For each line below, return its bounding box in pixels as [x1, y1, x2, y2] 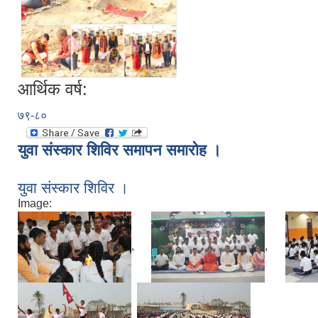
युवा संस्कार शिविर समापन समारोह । [18, 141, 221, 159]
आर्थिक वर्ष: [18, 79, 87, 99]
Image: [18, 197, 52, 209]
